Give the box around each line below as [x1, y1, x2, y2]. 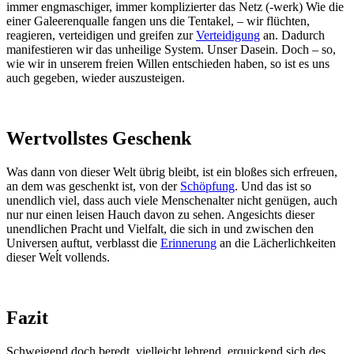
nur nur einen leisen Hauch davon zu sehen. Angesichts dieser [6, 207, 314, 221]
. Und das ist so [235, 179, 311, 193]
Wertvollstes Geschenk [6, 128, 191, 149]
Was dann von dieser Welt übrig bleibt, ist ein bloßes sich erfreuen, [6, 164, 337, 179]
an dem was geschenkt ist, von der [6, 179, 180, 193]
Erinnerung [160, 235, 217, 250]
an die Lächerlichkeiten [217, 235, 336, 250]
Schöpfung [180, 179, 235, 193]
